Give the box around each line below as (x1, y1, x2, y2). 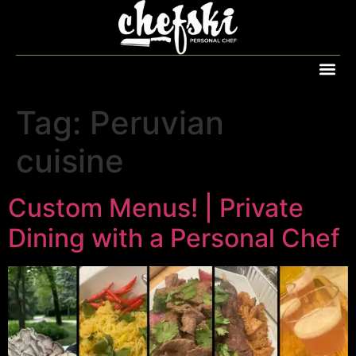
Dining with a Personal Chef (8, 222, 340, 254)
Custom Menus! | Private (8, 192, 304, 224)
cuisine (16, 141, 124, 181)
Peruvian (90, 103, 224, 143)
